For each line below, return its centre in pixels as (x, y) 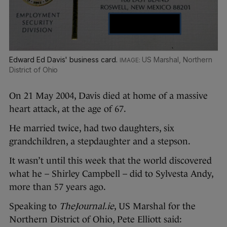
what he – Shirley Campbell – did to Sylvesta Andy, (111, 174)
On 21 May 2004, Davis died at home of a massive (108, 96)
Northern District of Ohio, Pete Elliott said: (96, 219)
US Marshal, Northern (177, 59)
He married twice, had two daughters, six (92, 128)
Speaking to (34, 206)
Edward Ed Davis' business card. (64, 59)
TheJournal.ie (87, 206)
